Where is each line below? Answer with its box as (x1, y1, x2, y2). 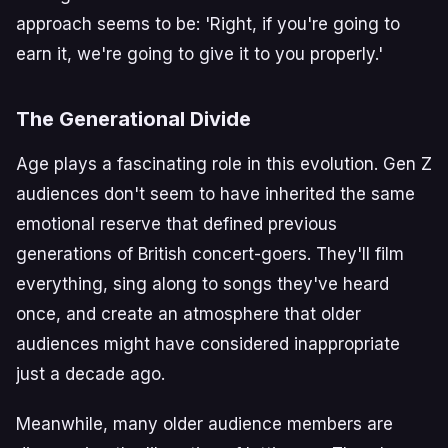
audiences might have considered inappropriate (16, 333, 400, 354)
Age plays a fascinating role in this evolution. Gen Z (16, 153, 432, 174)
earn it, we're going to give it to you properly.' (16, 43, 383, 64)
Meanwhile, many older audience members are (16, 413, 393, 434)
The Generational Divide (16, 106, 251, 131)
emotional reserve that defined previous (16, 213, 337, 234)
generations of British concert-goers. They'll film (16, 243, 404, 264)
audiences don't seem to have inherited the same (16, 183, 415, 204)
